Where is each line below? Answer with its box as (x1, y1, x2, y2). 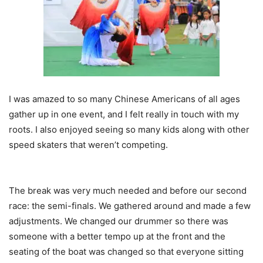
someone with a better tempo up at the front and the (9, 231, 225, 242)
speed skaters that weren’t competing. (9, 139, 168, 151)
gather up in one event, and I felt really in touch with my (9, 109, 239, 120)
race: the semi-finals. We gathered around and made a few (9, 200, 251, 212)
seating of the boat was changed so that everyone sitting (9, 246, 244, 258)
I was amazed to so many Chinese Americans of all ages (9, 93, 240, 105)
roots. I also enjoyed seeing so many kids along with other (9, 124, 249, 136)
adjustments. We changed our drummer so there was (9, 215, 228, 227)
